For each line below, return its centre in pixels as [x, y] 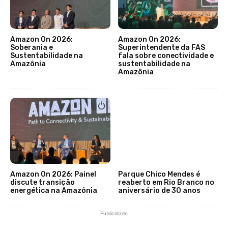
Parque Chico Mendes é [159, 174]
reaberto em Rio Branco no [166, 182]
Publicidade [114, 213]
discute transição [42, 182]
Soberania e [32, 48]
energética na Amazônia [54, 190]
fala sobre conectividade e [166, 56]
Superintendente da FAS [161, 48]
